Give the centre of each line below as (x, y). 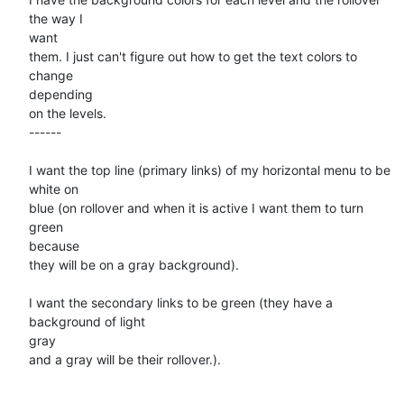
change (51, 75)
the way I (56, 18)
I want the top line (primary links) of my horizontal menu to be (210, 170)
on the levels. (68, 113)
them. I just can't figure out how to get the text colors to (193, 56)
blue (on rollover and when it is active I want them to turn (196, 207)
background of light (87, 321)
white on (54, 188)
